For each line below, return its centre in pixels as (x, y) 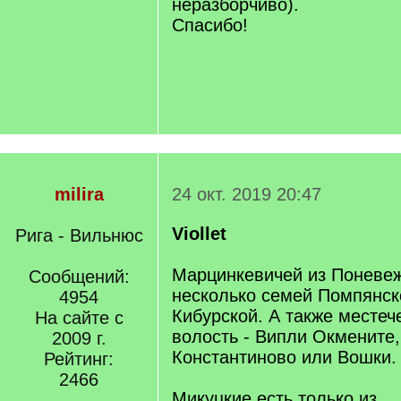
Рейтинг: (79, 359)
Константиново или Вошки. (284, 357)
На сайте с (79, 318)
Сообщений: (79, 277)
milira (79, 194)
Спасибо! (210, 25)
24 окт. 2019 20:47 (247, 194)
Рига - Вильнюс (79, 235)
